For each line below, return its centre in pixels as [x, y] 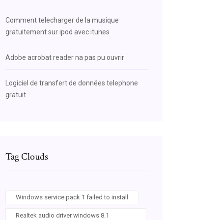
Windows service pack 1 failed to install [72, 197]
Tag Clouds [27, 157]
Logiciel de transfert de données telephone [72, 83]
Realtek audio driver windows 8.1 [62, 215]
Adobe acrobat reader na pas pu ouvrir [65, 57]
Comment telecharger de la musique [62, 20]
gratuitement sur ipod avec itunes [57, 32]
